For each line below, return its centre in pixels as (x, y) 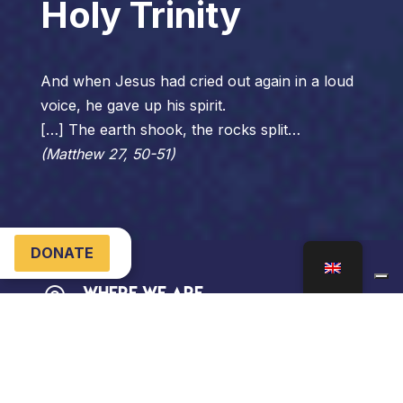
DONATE (62, 253)
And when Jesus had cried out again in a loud (197, 81)
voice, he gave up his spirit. (133, 105)
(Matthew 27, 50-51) (107, 153)
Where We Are (143, 293)
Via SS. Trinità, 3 (139, 322)
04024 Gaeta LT (138, 346)
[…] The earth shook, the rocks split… (170, 129)
